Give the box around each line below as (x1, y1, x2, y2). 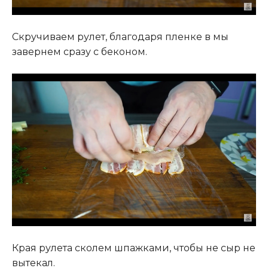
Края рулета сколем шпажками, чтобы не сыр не (12, 242, 255, 254)
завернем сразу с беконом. (12, 46, 147, 58)
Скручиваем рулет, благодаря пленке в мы (12, 31, 229, 43)
